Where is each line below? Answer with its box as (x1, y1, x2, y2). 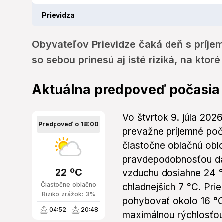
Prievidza (42, 11, 75, 20)
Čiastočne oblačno (41, 181, 96, 189)
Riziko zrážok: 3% (42, 190, 95, 198)
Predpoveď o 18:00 (38, 120, 99, 128)
